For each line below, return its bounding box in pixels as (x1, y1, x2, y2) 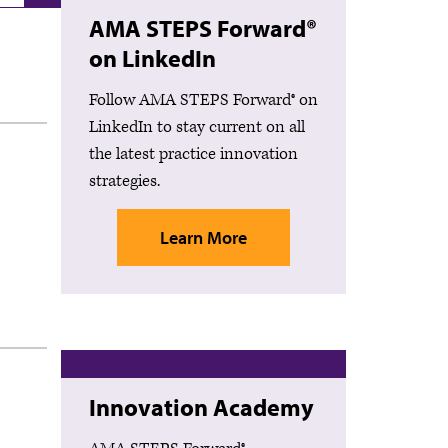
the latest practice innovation (89, 142, 298, 165)
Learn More (160, 225, 247, 249)
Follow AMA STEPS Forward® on (89, 88, 318, 111)
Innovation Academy (89, 391, 314, 422)
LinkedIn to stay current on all (89, 115, 305, 138)
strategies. (89, 169, 160, 192)
